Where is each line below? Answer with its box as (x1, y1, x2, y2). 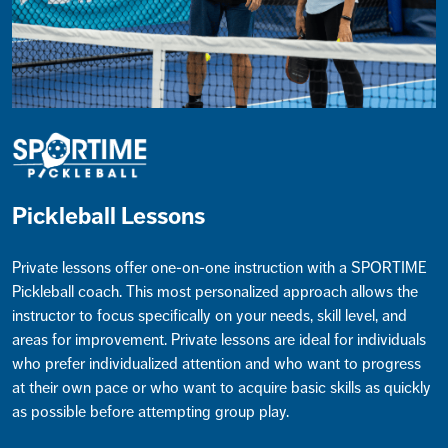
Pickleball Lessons (12, 201, 205, 231)
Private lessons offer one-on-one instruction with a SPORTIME (12, 258, 427, 278)
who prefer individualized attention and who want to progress (12, 354, 421, 374)
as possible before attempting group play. (12, 402, 289, 422)
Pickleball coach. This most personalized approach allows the (12, 282, 418, 302)
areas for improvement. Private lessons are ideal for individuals (12, 330, 426, 350)
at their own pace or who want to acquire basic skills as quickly (12, 378, 431, 398)
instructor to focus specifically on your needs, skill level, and (12, 306, 407, 326)
